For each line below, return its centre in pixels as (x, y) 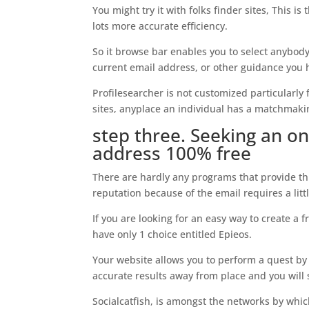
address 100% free (172, 153)
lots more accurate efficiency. (160, 26)
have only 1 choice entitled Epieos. (172, 234)
